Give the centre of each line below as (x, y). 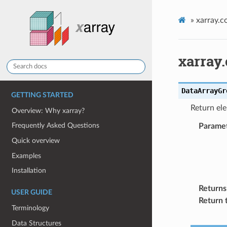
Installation (29, 171)
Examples (27, 156)
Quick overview (36, 141)
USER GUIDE (32, 193)
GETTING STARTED (42, 95)
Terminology (31, 208)
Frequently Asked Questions (56, 126)
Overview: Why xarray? (48, 110)
